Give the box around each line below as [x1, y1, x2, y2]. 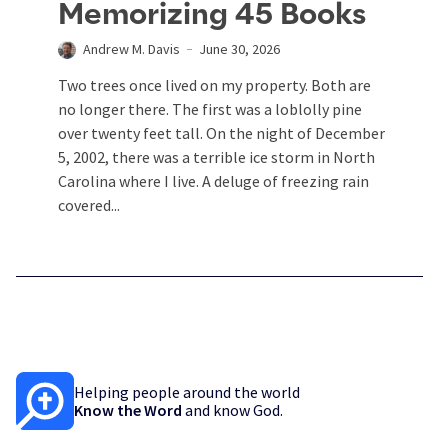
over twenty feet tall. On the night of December [58, 122, 385, 143]
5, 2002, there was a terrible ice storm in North [58, 146, 375, 167]
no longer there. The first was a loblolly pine [58, 98, 362, 119]
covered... [58, 194, 120, 215]
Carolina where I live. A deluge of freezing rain [58, 170, 369, 191]
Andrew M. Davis [83, 39, 180, 58]
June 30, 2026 [199, 39, 280, 58]
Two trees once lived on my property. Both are [58, 74, 371, 95]
